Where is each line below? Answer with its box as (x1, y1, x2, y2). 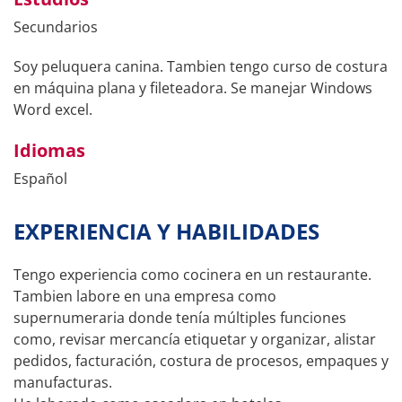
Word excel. (13, 100, 92, 119)
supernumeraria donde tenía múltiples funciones (13, 308, 346, 328)
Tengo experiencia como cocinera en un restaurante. (13, 265, 371, 284)
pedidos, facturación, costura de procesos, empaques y (13, 351, 389, 371)
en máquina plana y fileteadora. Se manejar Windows (13, 78, 372, 98)
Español (13, 169, 67, 188)
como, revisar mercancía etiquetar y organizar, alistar (13, 329, 376, 349)
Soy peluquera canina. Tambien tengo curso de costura (13, 57, 388, 76)
